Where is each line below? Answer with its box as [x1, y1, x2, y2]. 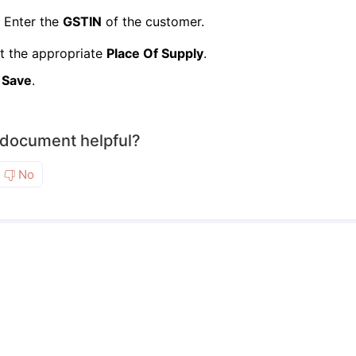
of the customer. [102, 14, 208, 29]
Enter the [4, 14, 63, 29]
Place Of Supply [106, 45, 203, 61]
